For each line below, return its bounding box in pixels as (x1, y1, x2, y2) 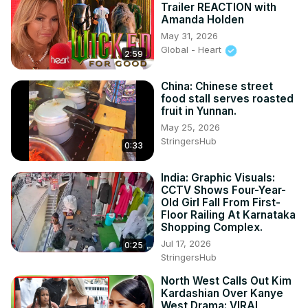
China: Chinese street (161, 80, 273, 93)
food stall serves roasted (161, 92, 294, 106)
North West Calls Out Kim (161, 274, 291, 288)
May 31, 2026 (161, 30, 218, 42)
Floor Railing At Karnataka (161, 208, 296, 222)
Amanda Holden (161, 13, 244, 27)
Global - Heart (161, 44, 224, 56)
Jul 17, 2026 (161, 238, 211, 250)
